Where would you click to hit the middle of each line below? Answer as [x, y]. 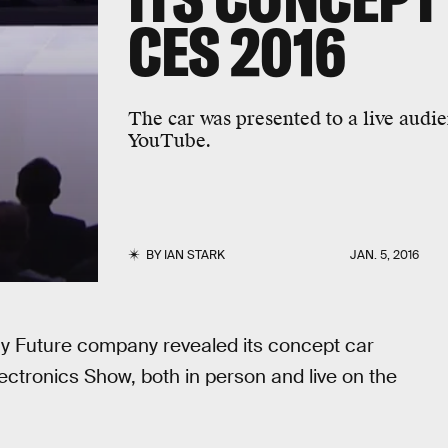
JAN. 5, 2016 [385, 255]
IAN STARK [194, 255]
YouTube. [169, 141]
